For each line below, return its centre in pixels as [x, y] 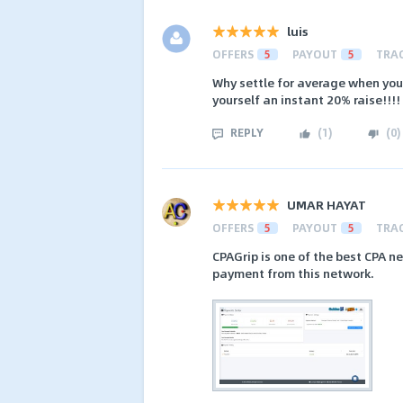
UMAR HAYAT [327, 205]
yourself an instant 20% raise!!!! [306, 99]
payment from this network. [293, 273]
